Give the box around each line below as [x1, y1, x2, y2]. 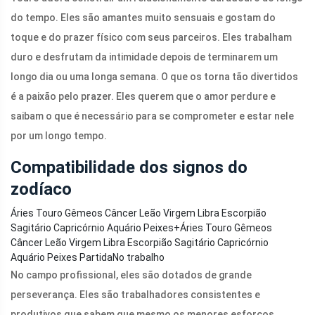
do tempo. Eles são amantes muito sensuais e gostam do [11, 12, 276, 24]
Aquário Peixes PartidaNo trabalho [11, 252, 165, 264]
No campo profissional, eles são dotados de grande [11, 269, 252, 281]
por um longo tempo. [11, 130, 107, 142]
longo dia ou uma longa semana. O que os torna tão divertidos [11, 71, 298, 83]
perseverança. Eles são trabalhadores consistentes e [11, 289, 260, 301]
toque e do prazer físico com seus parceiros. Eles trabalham [11, 32, 292, 44]
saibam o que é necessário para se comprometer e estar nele [11, 110, 294, 122]
